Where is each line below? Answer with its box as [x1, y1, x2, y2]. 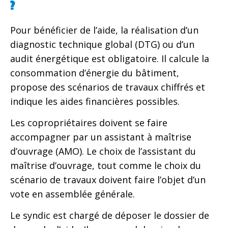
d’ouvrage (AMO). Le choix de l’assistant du [10, 145, 196, 158]
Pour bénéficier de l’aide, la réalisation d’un [10, 23, 198, 36]
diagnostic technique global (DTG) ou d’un [10, 38, 194, 50]
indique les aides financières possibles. [10, 95, 180, 107]
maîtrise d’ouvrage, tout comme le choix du [10, 159, 201, 172]
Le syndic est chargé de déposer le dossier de [10, 209, 209, 222]
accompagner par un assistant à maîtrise [10, 131, 191, 144]
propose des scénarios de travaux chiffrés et [10, 80, 205, 93]
